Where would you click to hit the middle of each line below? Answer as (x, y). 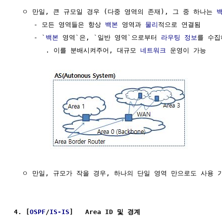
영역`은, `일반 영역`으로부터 (110, 37)
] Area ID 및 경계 (105, 212)
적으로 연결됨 (179, 24)
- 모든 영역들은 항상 (59, 24)
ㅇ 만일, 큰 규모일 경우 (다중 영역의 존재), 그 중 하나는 (115, 11)
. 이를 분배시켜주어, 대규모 (77, 50)
